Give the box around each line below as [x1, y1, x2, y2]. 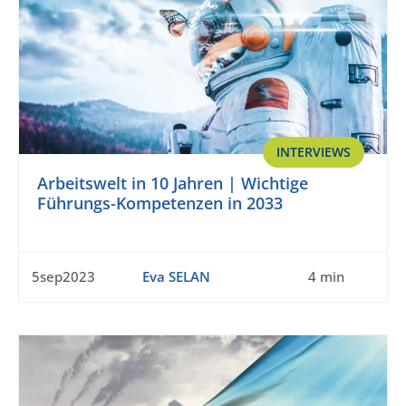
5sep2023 [32, 267, 95, 286]
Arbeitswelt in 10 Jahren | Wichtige [37, 172, 308, 195]
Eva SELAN [141, 267, 210, 286]
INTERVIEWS [276, 143, 351, 161]
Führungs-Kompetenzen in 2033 [37, 192, 283, 215]
